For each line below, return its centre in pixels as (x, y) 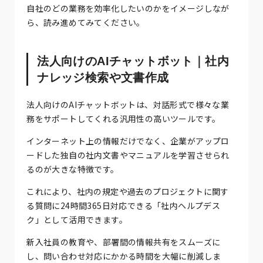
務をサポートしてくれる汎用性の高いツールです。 (124, 118)
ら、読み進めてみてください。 (86, 22)
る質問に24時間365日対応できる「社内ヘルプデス (124, 205)
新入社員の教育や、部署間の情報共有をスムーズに (124, 242)
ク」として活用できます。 (77, 219)
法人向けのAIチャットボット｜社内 (133, 61)
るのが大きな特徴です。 (73, 169)
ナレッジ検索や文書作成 (103, 77)
